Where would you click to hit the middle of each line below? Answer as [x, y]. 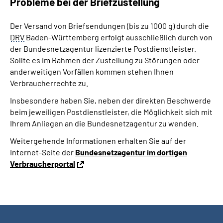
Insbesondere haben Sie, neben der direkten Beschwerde [111, 100]
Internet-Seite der [43, 152]
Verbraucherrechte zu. [49, 83]
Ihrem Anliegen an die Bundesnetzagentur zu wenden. [104, 123]
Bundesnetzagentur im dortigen [131, 152]
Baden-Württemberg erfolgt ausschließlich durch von [118, 37]
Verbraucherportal [43, 164]
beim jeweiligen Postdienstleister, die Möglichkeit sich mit [111, 112]
